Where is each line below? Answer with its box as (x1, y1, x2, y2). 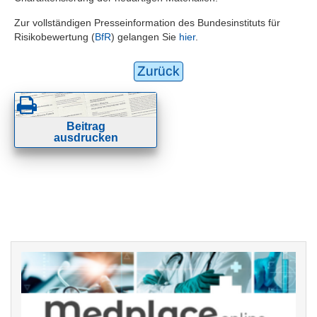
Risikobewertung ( (14, 30, 95, 42)
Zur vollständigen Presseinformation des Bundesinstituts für (14, 16, 280, 28)
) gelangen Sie (111, 30, 179, 42)
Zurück (137, 63, 180, 79)
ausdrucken (53, 131, 118, 144)
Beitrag (66, 120, 105, 132)
